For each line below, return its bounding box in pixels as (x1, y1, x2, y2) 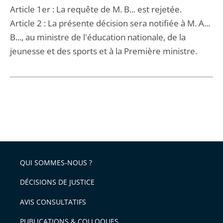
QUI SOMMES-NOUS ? (20, 157, 92, 167)
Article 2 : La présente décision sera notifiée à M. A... (10, 17, 210, 29)
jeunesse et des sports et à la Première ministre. (10, 45, 197, 57)
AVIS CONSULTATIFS (20, 197, 86, 207)
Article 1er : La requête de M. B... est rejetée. (10, 3, 182, 15)
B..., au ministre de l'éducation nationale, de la (10, 31, 186, 43)
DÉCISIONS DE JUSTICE (20, 177, 95, 187)
